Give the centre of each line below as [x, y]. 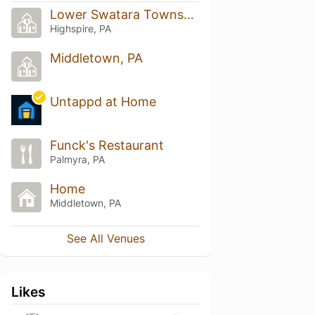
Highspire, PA [80, 29]
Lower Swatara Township [188, 15]
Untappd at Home [103, 102]
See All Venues [105, 238]
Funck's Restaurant [107, 145]
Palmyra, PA [77, 159]
